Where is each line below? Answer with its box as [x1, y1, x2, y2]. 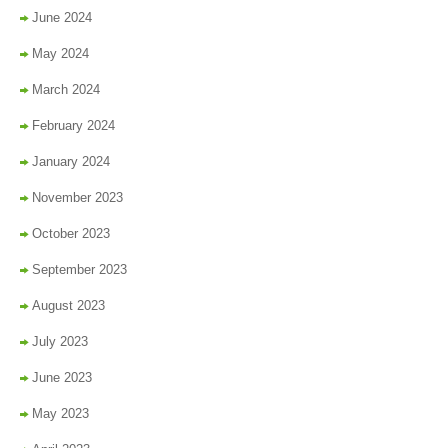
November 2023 [32, 190, 123, 206]
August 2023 [32, 298, 105, 314]
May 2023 [32, 406, 89, 422]
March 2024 [32, 82, 100, 98]
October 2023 [32, 226, 110, 242]
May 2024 [32, 46, 89, 62]
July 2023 [32, 334, 88, 350]
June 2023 [32, 370, 92, 386]
